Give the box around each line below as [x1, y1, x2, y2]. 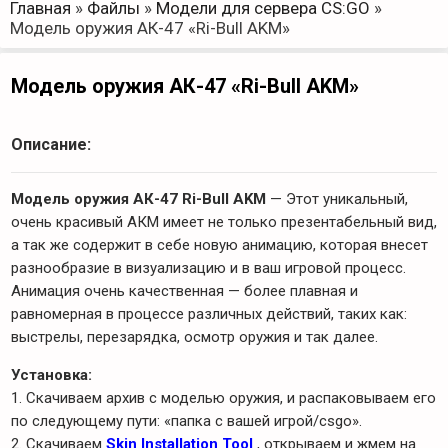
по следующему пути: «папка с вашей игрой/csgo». [11, 412, 362, 430]
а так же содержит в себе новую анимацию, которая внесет [11, 236, 428, 254]
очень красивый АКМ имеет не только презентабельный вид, [11, 213, 437, 231]
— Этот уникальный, [266, 190, 408, 208]
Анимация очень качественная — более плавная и [11, 282, 358, 300]
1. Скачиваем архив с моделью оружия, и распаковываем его [11, 389, 436, 407]
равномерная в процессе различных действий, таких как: [11, 305, 407, 323]
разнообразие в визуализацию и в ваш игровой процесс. [11, 259, 406, 277]
